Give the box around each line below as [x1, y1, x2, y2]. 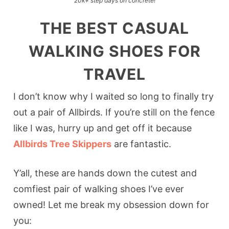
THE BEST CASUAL [40, 18, 189, 37]
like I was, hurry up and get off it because [13, 122, 195, 133]
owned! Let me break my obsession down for [13, 199, 210, 210]
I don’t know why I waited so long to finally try [13, 90, 214, 102]
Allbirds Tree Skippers [13, 138, 112, 149]
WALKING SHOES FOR [28, 41, 201, 60]
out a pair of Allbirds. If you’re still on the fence [13, 106, 215, 118]
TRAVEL [83, 64, 146, 83]
